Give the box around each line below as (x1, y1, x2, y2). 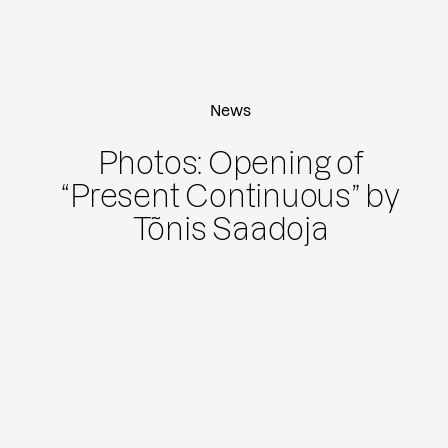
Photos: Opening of (97, 147, 364, 181)
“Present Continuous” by (61, 180, 401, 214)
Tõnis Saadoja (132, 213, 329, 247)
